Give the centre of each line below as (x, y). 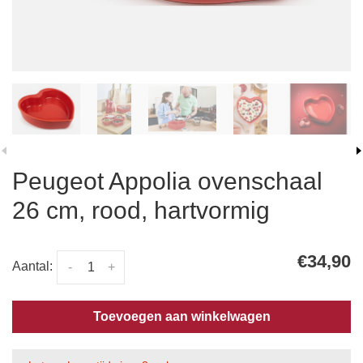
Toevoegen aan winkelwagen (181, 316)
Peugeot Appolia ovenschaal (167, 181)
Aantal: (32, 267)
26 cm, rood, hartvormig (141, 210)
